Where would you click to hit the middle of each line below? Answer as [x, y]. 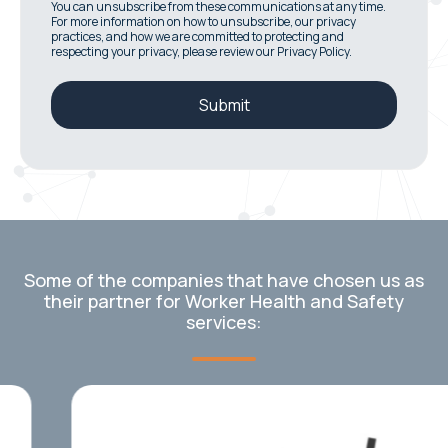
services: [224, 321]
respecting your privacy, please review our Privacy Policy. [201, 51]
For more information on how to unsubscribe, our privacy [203, 21]
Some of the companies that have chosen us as [224, 279]
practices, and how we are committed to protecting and [197, 36]
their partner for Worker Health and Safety [224, 300]
